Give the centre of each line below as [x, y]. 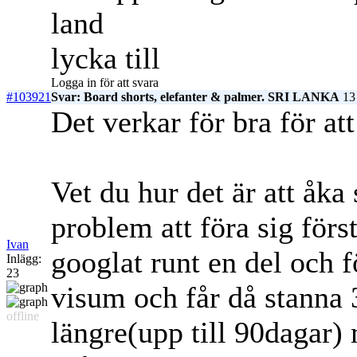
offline [23, 316]
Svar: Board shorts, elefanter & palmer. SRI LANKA [195, 97]
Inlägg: [24, 259]
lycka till [106, 59]
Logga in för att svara [105, 83]
